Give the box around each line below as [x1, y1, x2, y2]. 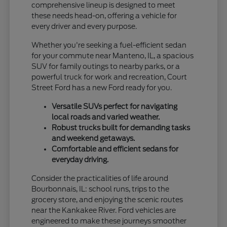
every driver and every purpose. [31, 22, 137, 31]
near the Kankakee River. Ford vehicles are [31, 206, 176, 215]
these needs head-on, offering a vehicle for [31, 12, 177, 20]
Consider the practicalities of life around [31, 174, 169, 183]
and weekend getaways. [52, 134, 135, 143]
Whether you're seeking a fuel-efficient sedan [31, 41, 187, 50]
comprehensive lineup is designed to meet [31, 1, 176, 10]
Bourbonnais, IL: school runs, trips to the [31, 185, 170, 194]
